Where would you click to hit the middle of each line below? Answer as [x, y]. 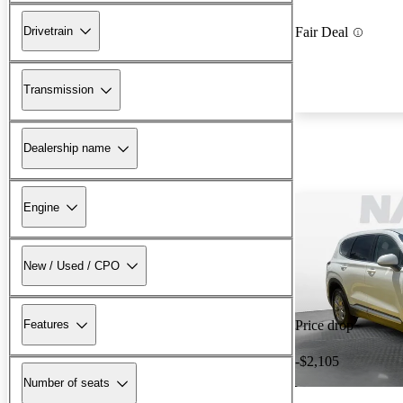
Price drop [324, 326]
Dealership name [67, 148]
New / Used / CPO [72, 265]
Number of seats [67, 383]
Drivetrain [48, 31]
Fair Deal [322, 32]
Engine [41, 207]
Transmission [58, 90]
